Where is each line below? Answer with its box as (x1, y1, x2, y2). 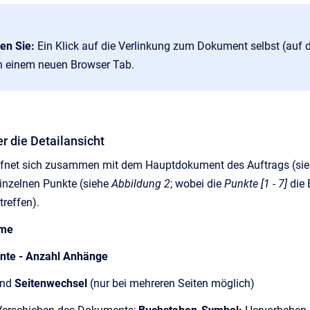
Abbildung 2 (111, 176, 170, 190)
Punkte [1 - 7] (224, 176, 287, 190)
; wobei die (170, 176, 224, 190)
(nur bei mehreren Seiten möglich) (87, 276, 255, 290)
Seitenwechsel (15, 276, 87, 290)
